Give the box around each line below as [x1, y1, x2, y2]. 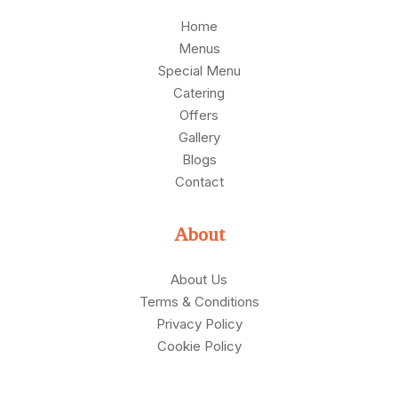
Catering [173, 84, 225, 101]
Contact [174, 172, 224, 190]
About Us [171, 270, 227, 288]
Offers [179, 106, 219, 123]
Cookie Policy [156, 337, 242, 354]
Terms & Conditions [139, 292, 259, 310]
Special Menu [157, 61, 241, 79]
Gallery [178, 128, 220, 146]
